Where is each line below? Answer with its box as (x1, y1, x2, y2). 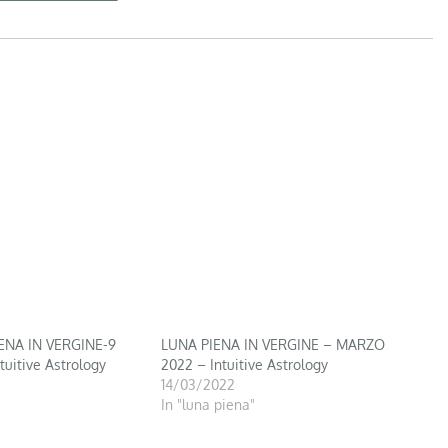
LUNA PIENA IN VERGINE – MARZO (161, 335, 386, 353)
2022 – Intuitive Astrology (161, 355, 329, 373)
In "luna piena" (161, 395, 256, 413)
